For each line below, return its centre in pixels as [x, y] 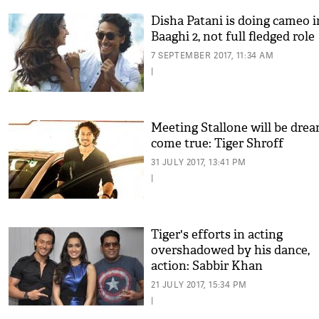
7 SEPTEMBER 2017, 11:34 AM [213, 55]
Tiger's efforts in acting [217, 235]
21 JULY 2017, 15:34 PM [199, 284]
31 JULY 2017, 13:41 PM [199, 162]
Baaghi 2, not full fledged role [233, 37]
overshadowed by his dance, [230, 250]
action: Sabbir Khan [207, 266]
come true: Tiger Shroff [217, 143]
